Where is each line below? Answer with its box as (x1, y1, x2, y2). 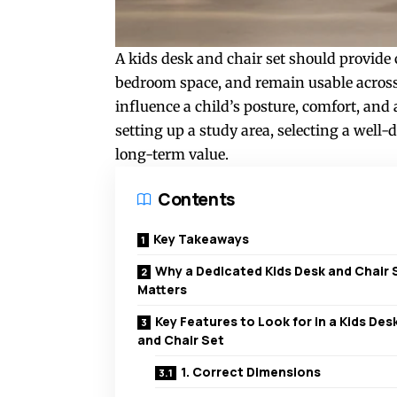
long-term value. (115, 145, 229, 164)
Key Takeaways (153, 230, 249, 248)
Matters (137, 281, 187, 299)
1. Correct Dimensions (181, 363, 321, 381)
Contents (158, 188, 235, 212)
